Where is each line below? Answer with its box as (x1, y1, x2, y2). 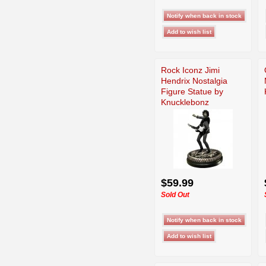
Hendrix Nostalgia (161, 75, 227, 85)
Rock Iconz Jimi (161, 65, 220, 75)
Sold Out (161, 190, 189, 199)
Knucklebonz (161, 97, 209, 107)
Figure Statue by (161, 86, 223, 96)
